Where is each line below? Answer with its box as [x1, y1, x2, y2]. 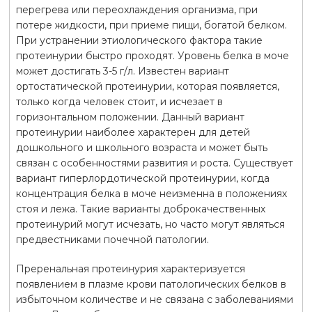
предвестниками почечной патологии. [15, 233, 209, 246]
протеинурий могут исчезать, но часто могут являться [15, 217, 285, 231]
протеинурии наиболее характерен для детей [15, 125, 250, 139]
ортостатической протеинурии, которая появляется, [15, 79, 279, 93]
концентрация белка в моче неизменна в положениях [15, 187, 287, 200]
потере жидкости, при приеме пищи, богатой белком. [15, 18, 287, 31]
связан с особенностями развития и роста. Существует [15, 156, 293, 169]
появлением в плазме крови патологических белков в [15, 277, 286, 290]
